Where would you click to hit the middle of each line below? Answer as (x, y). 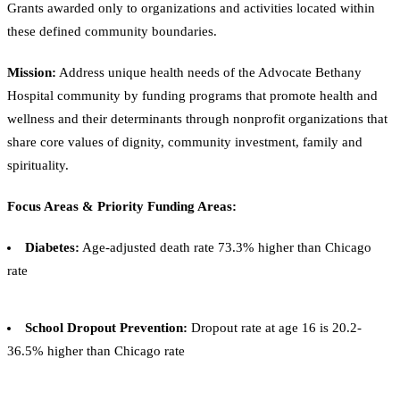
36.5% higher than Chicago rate (96, 350)
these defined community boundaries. (112, 31)
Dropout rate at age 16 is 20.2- (275, 327)
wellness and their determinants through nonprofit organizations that (197, 118)
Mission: (32, 72)
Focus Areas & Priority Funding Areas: (122, 206)
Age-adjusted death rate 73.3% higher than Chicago (225, 247)
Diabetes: (52, 247)
